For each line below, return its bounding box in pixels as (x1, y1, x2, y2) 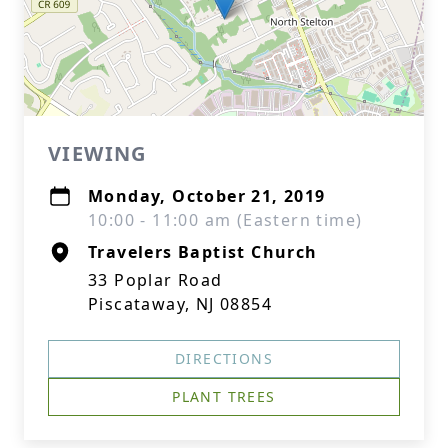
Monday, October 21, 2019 (88, 185, 326, 207)
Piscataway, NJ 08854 (88, 293, 272, 315)
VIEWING (48, 140, 147, 167)
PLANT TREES (172, 387, 276, 406)
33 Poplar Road (88, 269, 223, 291)
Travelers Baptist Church (88, 241, 318, 263)
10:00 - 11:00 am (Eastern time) (88, 209, 363, 231)
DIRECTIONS (175, 349, 273, 368)
